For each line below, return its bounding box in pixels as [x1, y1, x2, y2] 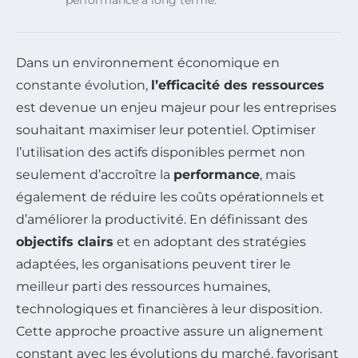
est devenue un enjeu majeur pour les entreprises [16, 100, 336, 116]
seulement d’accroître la [16, 167, 173, 183]
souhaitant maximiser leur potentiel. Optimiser [16, 122, 316, 138]
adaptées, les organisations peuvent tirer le [16, 257, 291, 272]
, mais [260, 167, 296, 183]
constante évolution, [16, 78, 151, 93]
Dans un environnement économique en [16, 55, 280, 71]
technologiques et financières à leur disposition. [16, 301, 322, 317]
